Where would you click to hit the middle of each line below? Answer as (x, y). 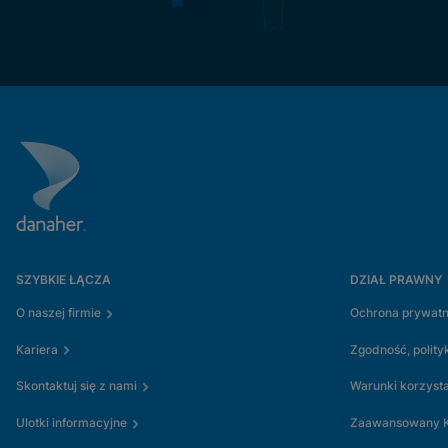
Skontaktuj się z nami (76, 386)
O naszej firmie (58, 312)
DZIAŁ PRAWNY (396, 279)
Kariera (37, 349)
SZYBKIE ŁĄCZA (63, 279)
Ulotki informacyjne (71, 423)
